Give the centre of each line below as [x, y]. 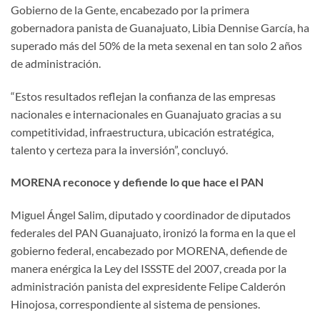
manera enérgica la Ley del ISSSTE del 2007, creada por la [149, 269]
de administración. [56, 63]
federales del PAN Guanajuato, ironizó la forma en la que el [153, 233]
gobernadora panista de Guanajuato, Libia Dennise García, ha [160, 27]
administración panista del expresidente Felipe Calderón [148, 286]
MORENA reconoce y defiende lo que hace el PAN [137, 182]
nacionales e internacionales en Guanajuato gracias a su [146, 114]
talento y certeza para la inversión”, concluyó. [119, 149]
